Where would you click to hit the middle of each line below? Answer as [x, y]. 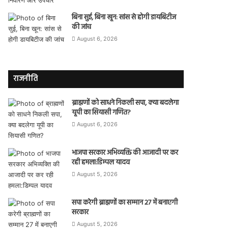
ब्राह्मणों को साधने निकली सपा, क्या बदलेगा [125, 103]
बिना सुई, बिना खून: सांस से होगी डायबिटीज [124, 17]
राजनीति [26, 79]
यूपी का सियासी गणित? [102, 112]
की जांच [82, 27]
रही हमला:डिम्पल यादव [101, 162]
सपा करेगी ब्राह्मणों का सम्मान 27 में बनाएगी [125, 203]
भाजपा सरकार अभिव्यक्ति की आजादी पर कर [125, 153]
